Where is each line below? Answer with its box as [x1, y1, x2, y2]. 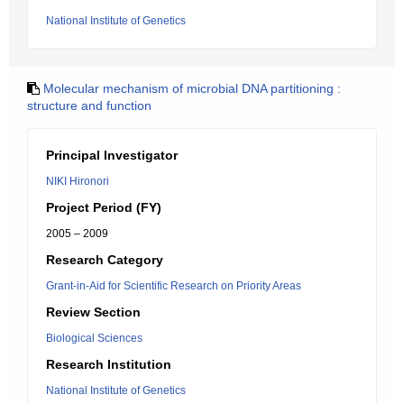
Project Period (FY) [46, 200, 161, 215]
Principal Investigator [46, 148, 178, 162]
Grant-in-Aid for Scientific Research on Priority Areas [46, 280, 301, 292]
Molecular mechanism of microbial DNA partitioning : [43, 81, 341, 96]
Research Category [46, 252, 163, 267]
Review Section [46, 305, 141, 319]
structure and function [27, 98, 151, 113]
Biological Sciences [46, 332, 142, 344]
